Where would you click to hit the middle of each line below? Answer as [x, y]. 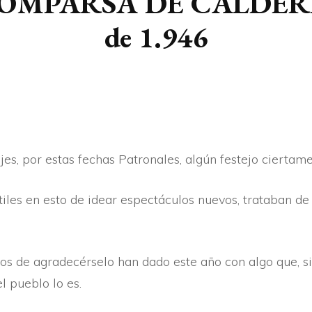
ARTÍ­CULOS [171, 15]
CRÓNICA [165, 87]
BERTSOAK [169, 51]
